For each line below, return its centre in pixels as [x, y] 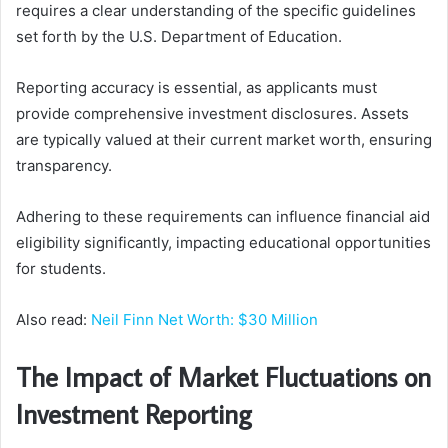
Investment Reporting [134, 413]
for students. [61, 268]
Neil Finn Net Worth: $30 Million [204, 319]
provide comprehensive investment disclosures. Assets [212, 113]
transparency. [64, 165]
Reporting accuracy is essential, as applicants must [196, 87]
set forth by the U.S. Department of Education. [179, 36]
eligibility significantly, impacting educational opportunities [223, 242]
